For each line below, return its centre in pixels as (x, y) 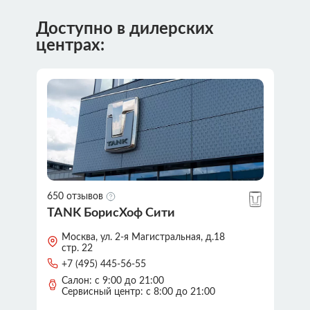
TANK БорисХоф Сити (111, 213)
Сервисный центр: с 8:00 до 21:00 (138, 292)
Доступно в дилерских (125, 29)
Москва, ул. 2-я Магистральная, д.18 (143, 237)
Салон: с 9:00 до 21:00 (112, 281)
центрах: (70, 45)
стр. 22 (77, 248)
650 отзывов (75, 196)
